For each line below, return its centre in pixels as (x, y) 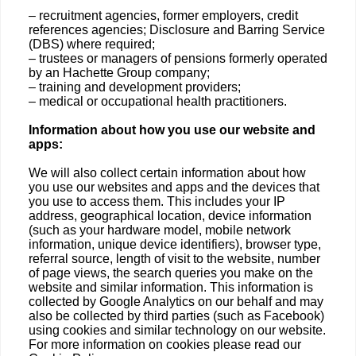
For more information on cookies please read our (165, 344)
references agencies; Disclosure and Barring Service (177, 30)
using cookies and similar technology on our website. (177, 330)
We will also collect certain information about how (167, 173)
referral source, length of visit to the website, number (174, 259)
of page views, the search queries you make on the (171, 273)
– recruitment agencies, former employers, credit (163, 15)
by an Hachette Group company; (119, 73)
